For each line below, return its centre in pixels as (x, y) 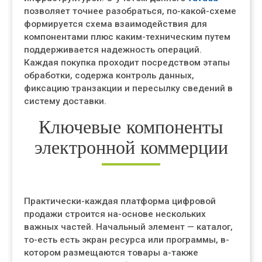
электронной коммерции (131, 147)
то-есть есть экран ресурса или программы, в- (127, 240)
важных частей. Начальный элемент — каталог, (128, 227)
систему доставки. (65, 101)
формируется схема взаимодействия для (116, 24)
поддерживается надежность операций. (113, 50)
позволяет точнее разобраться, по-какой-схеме (130, 11)
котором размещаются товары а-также (111, 253)
